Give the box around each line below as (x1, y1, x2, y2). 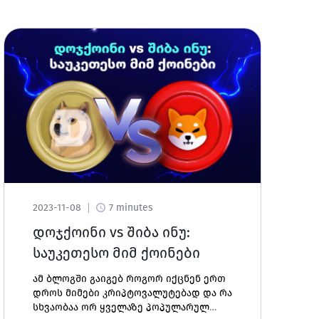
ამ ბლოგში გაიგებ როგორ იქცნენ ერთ (33, 273, 226, 285)
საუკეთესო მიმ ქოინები (33, 244, 201, 261)
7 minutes (109, 202, 154, 214)
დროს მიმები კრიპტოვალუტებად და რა (33, 287, 233, 299)
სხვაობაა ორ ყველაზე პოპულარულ (33, 301, 210, 313)
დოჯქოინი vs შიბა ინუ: (33, 224, 191, 241)
